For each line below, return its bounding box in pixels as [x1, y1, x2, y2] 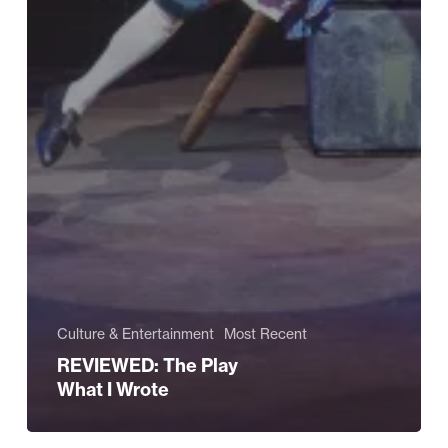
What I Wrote [56, 378, 169, 402]
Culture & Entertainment [56, 325, 214, 344]
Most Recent [223, 325, 307, 344]
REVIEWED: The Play [56, 354, 238, 378]
